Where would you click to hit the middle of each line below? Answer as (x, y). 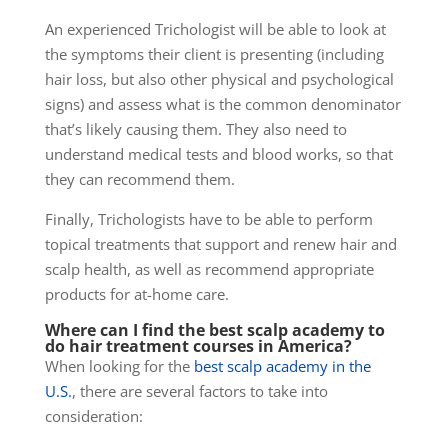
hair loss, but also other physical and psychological (219, 79)
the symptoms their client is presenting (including (214, 54)
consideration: (93, 416)
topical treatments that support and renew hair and (220, 244)
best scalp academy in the (282, 366)
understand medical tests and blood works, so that (218, 154)
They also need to (284, 129)
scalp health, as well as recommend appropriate (209, 269)
